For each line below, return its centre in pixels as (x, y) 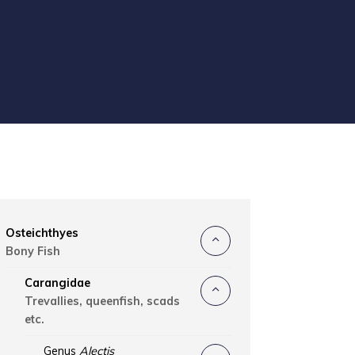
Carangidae (57, 283)
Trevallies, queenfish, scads (102, 301)
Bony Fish (32, 251)
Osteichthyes (42, 233)
